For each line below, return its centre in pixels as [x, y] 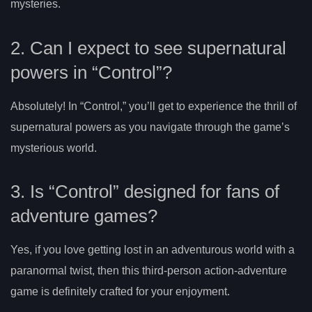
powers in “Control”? [91, 72]
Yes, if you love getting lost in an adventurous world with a [153, 250]
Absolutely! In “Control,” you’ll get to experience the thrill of [154, 106]
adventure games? [84, 216]
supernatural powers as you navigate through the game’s [150, 127]
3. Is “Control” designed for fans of [145, 192]
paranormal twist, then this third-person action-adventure [149, 271]
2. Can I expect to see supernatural [148, 48]
